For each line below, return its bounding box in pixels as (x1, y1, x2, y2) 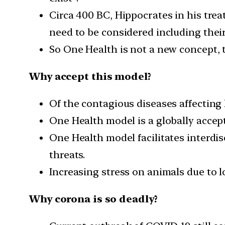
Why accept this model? (29, 70, 151, 82)
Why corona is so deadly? (29, 192, 158, 205)
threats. (49, 148, 85, 161)
